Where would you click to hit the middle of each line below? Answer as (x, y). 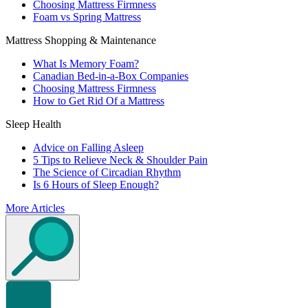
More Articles (35, 208)
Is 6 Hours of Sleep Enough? (96, 185)
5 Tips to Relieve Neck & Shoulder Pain (120, 160)
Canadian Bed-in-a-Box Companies (111, 76)
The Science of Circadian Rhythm (107, 172)
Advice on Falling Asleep (88, 147)
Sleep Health (33, 124)
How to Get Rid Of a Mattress (99, 101)
